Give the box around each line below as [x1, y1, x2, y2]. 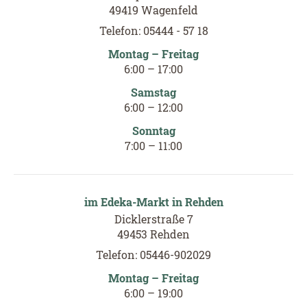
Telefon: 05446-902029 [96, 247, 211, 262]
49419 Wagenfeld [109, 2, 198, 17]
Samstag [131, 84, 176, 99]
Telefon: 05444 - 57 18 [99, 23, 208, 38]
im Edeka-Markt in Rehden [84, 194, 223, 209]
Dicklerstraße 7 [114, 211, 193, 226]
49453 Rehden [117, 226, 190, 241]
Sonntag [132, 123, 175, 138]
